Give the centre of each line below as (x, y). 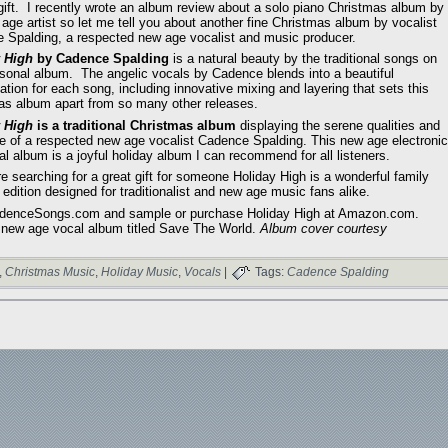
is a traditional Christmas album (134, 125)
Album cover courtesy (323, 228)
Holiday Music (139, 272)
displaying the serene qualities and (338, 125)
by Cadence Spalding (103, 59)
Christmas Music (50, 272)
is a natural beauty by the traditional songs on (305, 59)
